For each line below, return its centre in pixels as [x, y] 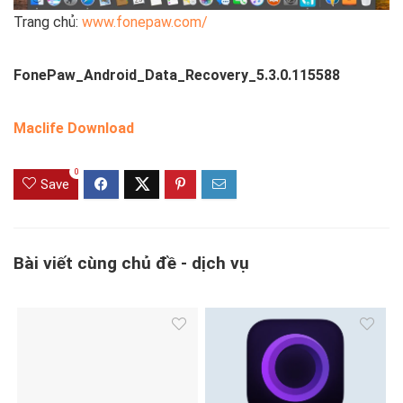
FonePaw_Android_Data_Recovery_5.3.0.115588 [177, 75]
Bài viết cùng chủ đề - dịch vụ [131, 263]
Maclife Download [74, 128]
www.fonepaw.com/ [145, 22]
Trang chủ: [48, 22]
